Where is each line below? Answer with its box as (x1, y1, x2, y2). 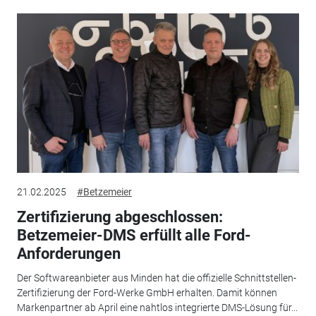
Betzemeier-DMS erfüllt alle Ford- (16, 226, 251, 245)
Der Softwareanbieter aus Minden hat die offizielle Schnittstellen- (16, 272, 296, 284)
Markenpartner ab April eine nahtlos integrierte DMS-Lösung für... (16, 301, 298, 313)
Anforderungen (16, 245, 121, 263)
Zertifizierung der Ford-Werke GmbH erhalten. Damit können (16, 286, 277, 298)
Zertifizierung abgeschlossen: (16, 208, 223, 226)
